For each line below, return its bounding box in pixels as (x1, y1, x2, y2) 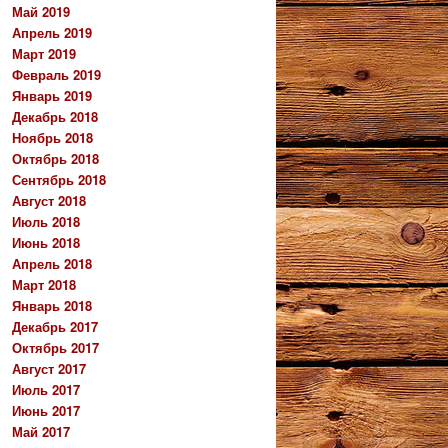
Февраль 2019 (12, 65, 101, 85)
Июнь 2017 (12, 401, 80, 421)
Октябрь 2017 (12, 338, 99, 358)
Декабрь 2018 (12, 107, 98, 127)
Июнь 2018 (12, 233, 80, 253)
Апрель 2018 (12, 254, 92, 274)
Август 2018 (12, 191, 86, 211)
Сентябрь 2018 (12, 170, 106, 190)
